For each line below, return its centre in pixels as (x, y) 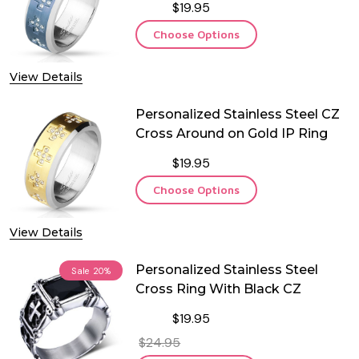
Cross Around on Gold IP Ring (232, 134)
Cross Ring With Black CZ (219, 289)
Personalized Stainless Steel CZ (238, 115)
